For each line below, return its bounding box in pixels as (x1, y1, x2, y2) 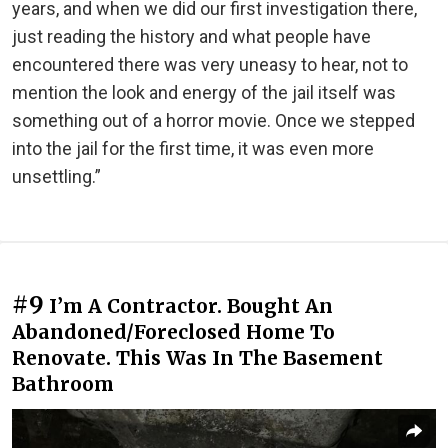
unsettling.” (12, 166, 101, 188)
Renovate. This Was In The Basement (12, 346, 383, 371)
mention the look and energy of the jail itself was (12, 82, 396, 104)
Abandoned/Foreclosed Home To (12, 320, 335, 345)
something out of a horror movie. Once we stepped (12, 110, 415, 132)
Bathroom (12, 372, 114, 397)
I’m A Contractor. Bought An (49, 294, 333, 319)
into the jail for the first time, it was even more (12, 138, 374, 160)
